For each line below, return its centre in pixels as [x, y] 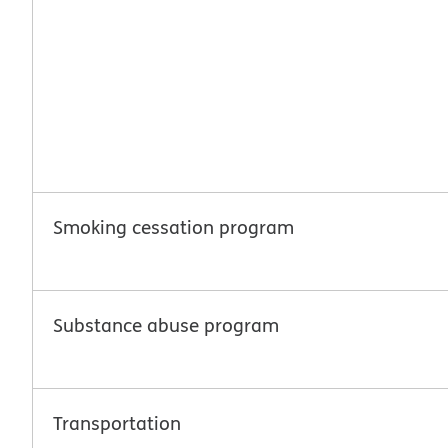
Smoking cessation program [173, 226]
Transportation [117, 422]
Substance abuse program [166, 324]
